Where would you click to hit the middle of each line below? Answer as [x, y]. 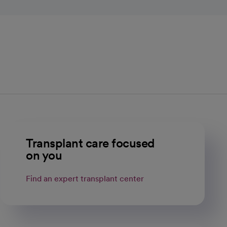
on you [44, 155]
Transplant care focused [90, 143]
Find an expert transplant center [85, 179]
